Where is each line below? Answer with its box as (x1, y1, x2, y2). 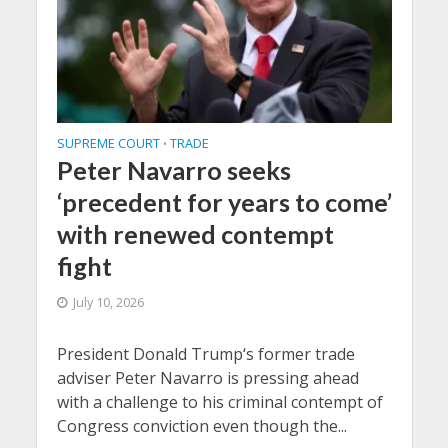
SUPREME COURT (56, 134, 160, 152)
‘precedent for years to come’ (56, 186, 392, 217)
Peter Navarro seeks (56, 154, 291, 185)
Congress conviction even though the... (56, 414, 347, 437)
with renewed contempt (56, 218, 334, 249)
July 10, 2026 (72, 293, 144, 311)
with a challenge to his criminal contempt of (56, 390, 383, 413)
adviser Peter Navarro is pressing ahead (56, 366, 359, 389)
